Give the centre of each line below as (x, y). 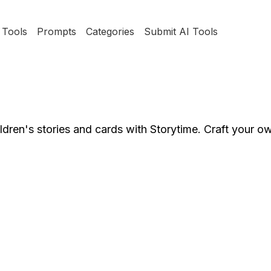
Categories (110, 31)
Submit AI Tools (181, 31)
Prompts (56, 31)
